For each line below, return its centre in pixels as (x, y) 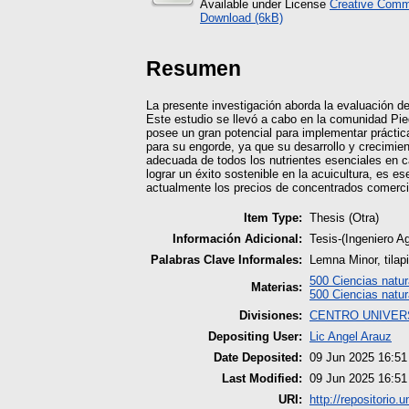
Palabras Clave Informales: (226, 259)
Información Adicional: (237, 238)
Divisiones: (271, 315)
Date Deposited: (258, 357)
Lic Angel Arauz (351, 336)
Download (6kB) (241, 17)
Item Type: (273, 217)
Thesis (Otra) (344, 217)
